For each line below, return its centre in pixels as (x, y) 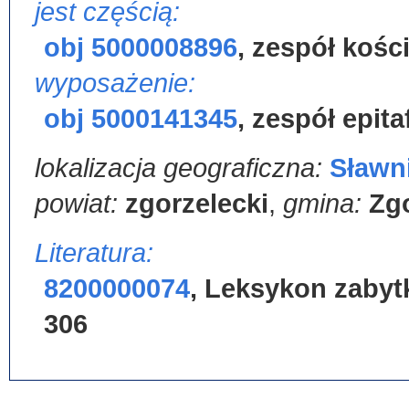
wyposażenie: (115, 83)
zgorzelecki (197, 204)
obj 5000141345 (141, 119)
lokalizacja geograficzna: (182, 168)
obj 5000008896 (141, 47)
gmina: (326, 204)
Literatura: (94, 253)
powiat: (80, 204)
